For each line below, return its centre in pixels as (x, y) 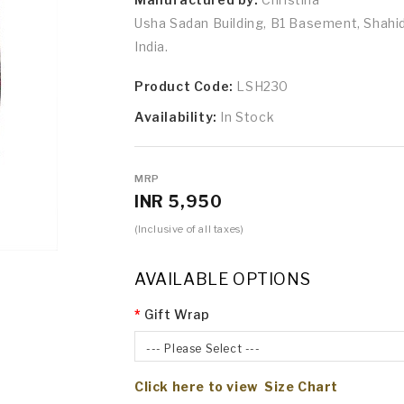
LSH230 (263, 86)
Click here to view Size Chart (236, 386)
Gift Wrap (177, 314)
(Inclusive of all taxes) (189, 229)
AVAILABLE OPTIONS (223, 279)
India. (151, 46)
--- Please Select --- (203, 348)
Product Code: (186, 86)
